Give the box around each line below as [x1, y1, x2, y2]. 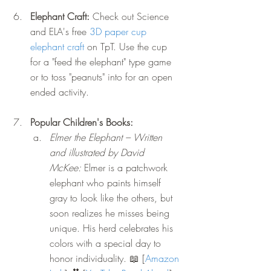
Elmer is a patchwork [81, 161, 171, 175]
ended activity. [30, 85, 89, 99]
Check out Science [93, 10, 172, 24]
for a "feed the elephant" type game [30, 55, 174, 69]
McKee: [50, 161, 81, 175]
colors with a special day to [50, 237, 164, 250]
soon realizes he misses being [50, 206, 172, 220]
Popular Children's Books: [30, 116, 136, 129]
